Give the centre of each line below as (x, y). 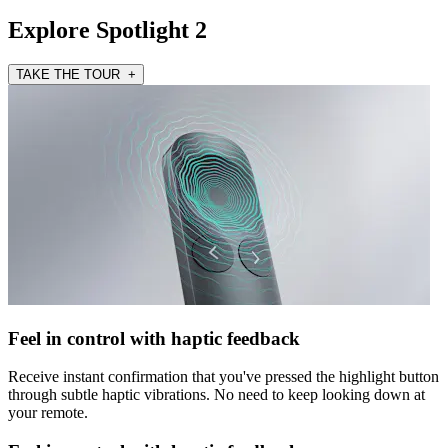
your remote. (48, 413)
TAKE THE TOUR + (76, 74)
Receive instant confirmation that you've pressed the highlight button (223, 377)
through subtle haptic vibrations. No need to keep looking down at (216, 395)
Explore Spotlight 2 (107, 29)
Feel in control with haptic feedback (154, 338)
